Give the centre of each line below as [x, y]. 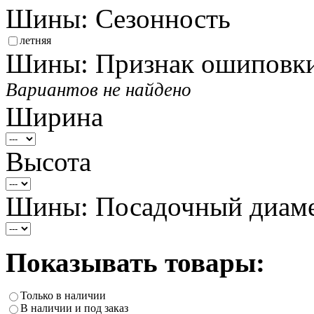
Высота [48, 161]
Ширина [54, 116]
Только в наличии [63, 295]
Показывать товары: [135, 262]
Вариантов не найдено [98, 89]
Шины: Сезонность [118, 18]
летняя [35, 40]
